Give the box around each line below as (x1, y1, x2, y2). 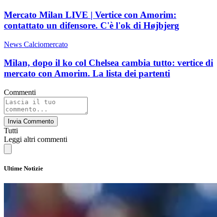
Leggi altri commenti (4, 135, 67, 144)
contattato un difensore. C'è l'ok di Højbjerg (4, 20, 179, 31)
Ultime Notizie (4, 165, 43, 172)
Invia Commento (8, 118, 54, 125)
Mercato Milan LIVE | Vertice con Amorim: (4, 9, 176, 20)
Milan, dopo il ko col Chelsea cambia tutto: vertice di (4, 58, 213, 68)
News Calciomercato (4, 40, 68, 48)
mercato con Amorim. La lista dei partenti (4, 68, 170, 79)
